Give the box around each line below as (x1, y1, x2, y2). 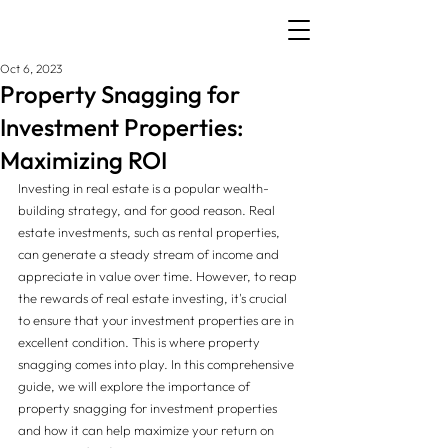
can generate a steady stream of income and (18, 246, 282, 262)
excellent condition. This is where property (18, 334, 263, 350)
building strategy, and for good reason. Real (18, 202, 278, 218)
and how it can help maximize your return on (18, 422, 277, 438)
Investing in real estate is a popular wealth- (18, 180, 269, 196)
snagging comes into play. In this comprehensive (18, 356, 297, 372)
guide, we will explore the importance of (18, 378, 253, 394)
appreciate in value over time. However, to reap (18, 268, 300, 284)
